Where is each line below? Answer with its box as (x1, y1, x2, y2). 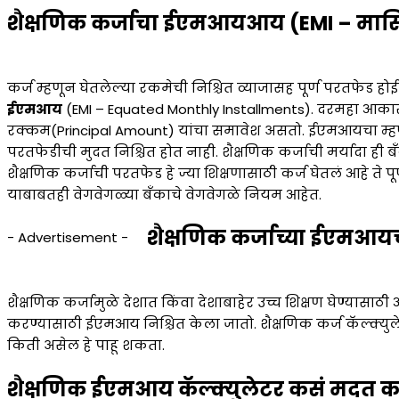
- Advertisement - (7, 227, 128, 247)
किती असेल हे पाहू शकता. (7, 336, 165, 355)
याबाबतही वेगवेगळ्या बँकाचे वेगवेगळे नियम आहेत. (7, 184, 322, 204)
